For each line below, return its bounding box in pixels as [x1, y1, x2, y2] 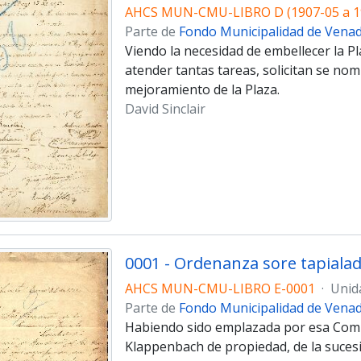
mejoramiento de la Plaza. [124, 80, 280, 98]
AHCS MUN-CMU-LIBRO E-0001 [124, 280, 315, 298]
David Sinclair [124, 99, 205, 118]
